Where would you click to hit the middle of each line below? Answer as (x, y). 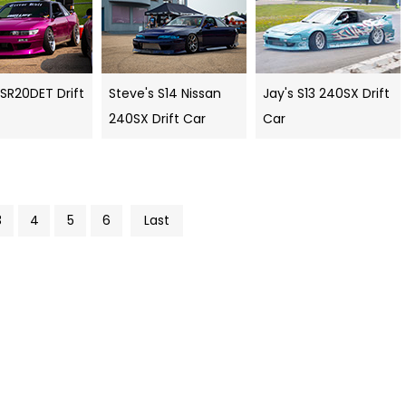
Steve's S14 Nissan (165, 94)
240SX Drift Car (157, 119)
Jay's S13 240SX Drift (326, 94)
